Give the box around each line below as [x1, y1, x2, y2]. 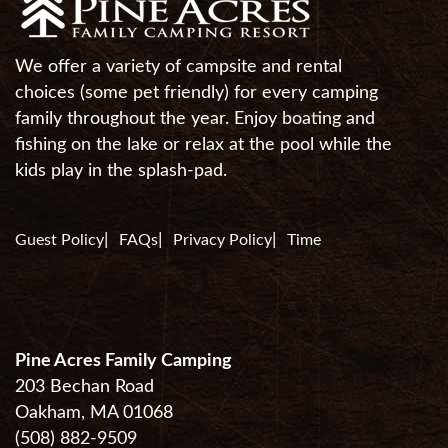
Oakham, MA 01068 [15, 404, 173, 422]
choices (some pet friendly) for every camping [15, 84, 378, 102]
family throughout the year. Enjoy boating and [15, 110, 375, 128]
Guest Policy [15, 232, 104, 249]
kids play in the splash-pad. [15, 162, 227, 180]
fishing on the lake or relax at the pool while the [15, 136, 392, 154]
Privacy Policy [173, 232, 272, 249]
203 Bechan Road [15, 378, 154, 396]
